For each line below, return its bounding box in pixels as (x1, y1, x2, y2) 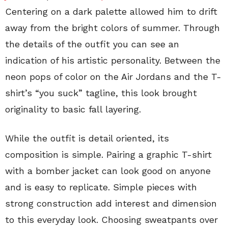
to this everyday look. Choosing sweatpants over (5, 214, 218, 225)
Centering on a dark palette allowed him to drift (5, 6, 217, 17)
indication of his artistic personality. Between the (5, 55, 220, 66)
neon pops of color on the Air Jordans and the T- (5, 71, 221, 82)
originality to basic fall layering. (5, 104, 141, 115)
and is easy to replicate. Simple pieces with (5, 182, 197, 192)
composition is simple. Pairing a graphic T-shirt (5, 149, 212, 160)
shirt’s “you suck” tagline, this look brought (5, 88, 197, 98)
